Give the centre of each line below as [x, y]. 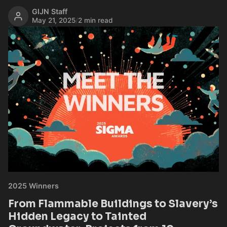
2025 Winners [33, 185]
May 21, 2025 [54, 21]
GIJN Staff [50, 12]
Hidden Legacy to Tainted [77, 216]
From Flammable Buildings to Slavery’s [113, 203]
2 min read [96, 21]
